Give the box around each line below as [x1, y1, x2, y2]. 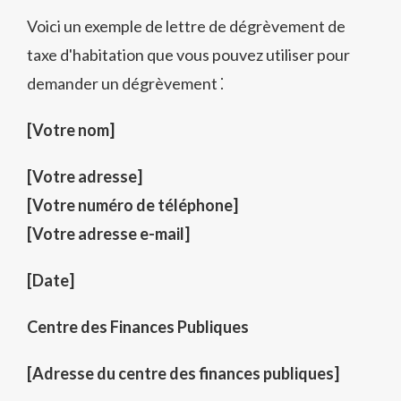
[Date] [27, 270, 74, 290]
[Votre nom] [27, 120, 115, 140]
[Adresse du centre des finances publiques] [27, 363, 339, 383]
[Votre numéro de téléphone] [27, 195, 238, 215]
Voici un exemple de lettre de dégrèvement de [27, 16, 346, 36]
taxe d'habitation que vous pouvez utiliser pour [27, 45, 350, 64]
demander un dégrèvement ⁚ [27, 73, 224, 93]
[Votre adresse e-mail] [27, 224, 190, 243]
